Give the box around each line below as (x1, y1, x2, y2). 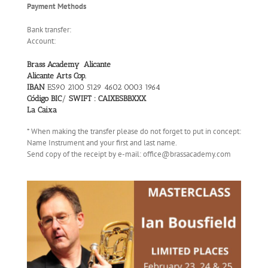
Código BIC (27, 93, 62, 103)
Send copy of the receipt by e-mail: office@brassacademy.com (27, 149, 231, 160)
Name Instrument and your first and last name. (27, 138, 177, 148)
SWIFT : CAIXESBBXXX (69, 93, 146, 103)
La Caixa (27, 105, 59, 114)
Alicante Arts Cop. (27, 71, 86, 80)
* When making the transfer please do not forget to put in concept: (27, 126, 241, 137)
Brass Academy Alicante (27, 59, 111, 69)
